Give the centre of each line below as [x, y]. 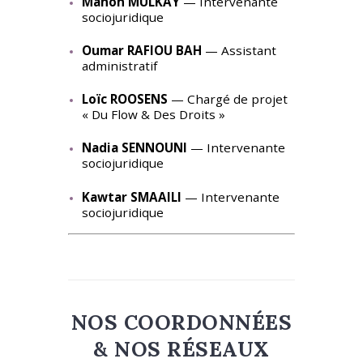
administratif [119, 65]
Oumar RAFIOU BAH [141, 50]
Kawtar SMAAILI [131, 196]
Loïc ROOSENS [124, 99]
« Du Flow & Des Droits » [153, 115]
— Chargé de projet [227, 99]
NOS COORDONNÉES [181, 322]
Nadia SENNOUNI [134, 148]
